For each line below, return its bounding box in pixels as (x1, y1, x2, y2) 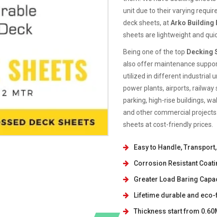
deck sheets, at (123, 19, 170, 27)
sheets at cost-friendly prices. (123, 121, 213, 128)
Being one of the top (123, 48, 186, 56)
